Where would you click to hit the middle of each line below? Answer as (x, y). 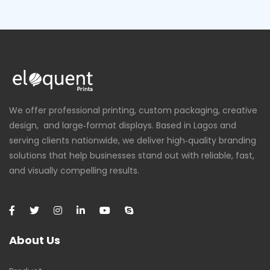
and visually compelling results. (74, 171)
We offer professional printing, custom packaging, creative (133, 111)
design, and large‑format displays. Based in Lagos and (123, 126)
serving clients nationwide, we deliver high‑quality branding (133, 141)
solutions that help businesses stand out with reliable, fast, (132, 156)
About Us (35, 240)
